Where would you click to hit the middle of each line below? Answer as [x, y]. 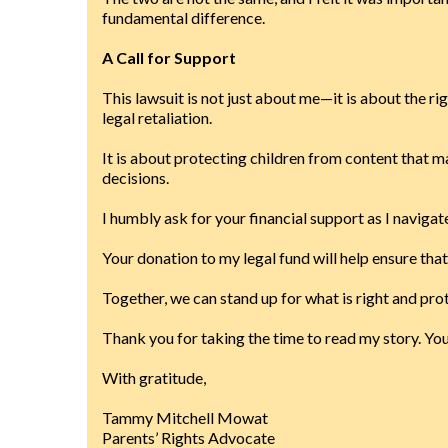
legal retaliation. [157, 117]
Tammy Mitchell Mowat [185, 417]
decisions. [135, 177]
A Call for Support [169, 57]
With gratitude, [154, 377]
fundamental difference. [183, 17]
